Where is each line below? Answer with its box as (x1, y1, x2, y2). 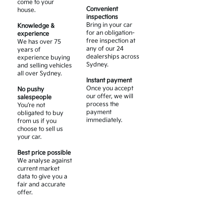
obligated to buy (17, 110, 64, 117)
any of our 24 (86, 45, 123, 53)
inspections (86, 13, 118, 21)
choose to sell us (17, 125, 63, 133)
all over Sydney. (17, 70, 64, 78)
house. (17, 6, 38, 14)
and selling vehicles (17, 62, 72, 70)
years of (17, 46, 41, 54)
